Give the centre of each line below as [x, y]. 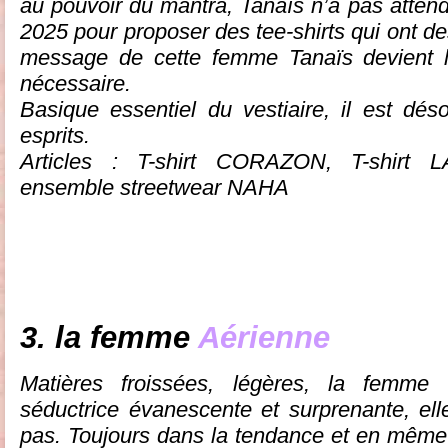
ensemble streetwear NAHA [154, 187]
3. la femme [109, 337]
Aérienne [264, 337]
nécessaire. [75, 83]
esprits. [55, 135]
